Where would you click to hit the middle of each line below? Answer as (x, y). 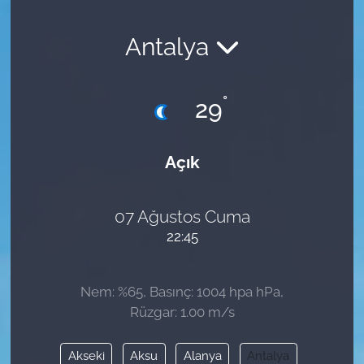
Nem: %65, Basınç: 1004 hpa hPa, (182, 291)
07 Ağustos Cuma (182, 217)
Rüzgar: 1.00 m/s (182, 312)
